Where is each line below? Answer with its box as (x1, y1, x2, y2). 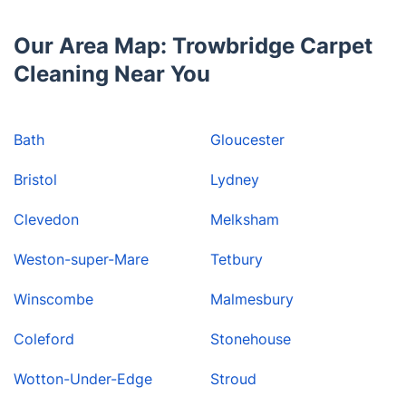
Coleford (14, 330, 74, 349)
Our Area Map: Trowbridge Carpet (14, 33, 372, 60)
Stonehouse (210, 330, 291, 349)
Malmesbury (210, 290, 294, 309)
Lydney (210, 170, 259, 189)
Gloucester (210, 130, 285, 150)
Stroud (210, 370, 256, 389)
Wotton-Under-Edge (14, 370, 152, 389)
